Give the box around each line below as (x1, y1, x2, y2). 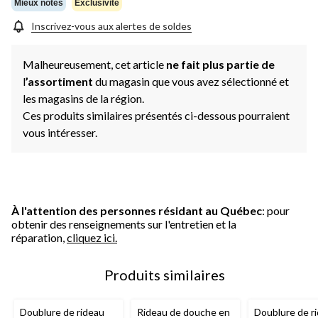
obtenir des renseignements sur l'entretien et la (11, 216, 236, 231)
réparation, (11, 230, 67, 244)
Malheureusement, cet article (23, 57, 166, 71)
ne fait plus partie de (166, 57, 275, 71)
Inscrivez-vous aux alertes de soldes (31, 19, 192, 32)
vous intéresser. (23, 125, 97, 139)
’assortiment (26, 74, 95, 88)
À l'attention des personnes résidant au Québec (11, 203, 262, 217)
